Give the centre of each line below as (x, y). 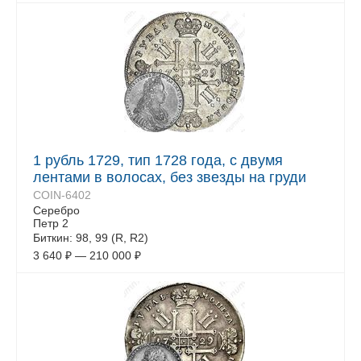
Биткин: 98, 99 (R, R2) (91, 238)
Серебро (56, 210)
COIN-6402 (62, 195)
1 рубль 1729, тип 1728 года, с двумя (158, 160)
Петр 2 (51, 223)
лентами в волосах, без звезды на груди (170, 177)
